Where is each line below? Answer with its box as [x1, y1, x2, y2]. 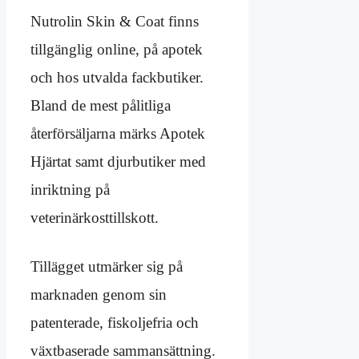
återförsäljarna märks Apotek [30, 125, 205, 143]
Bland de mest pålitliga [30, 97, 171, 115]
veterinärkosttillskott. [30, 209, 159, 227]
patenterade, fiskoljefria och [30, 314, 199, 332]
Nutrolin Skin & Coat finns [30, 13, 199, 30]
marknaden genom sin [30, 286, 167, 304]
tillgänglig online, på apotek [30, 41, 203, 58]
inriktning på [30, 181, 110, 199]
